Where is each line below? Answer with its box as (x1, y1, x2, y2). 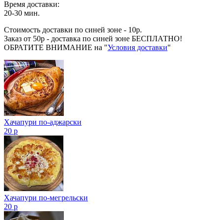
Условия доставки (108, 43, 167, 52)
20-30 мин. (4, 8, 40, 17)
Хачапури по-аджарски (4, 117, 82, 126)
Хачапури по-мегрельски (4, 193, 88, 202)
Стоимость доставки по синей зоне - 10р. (4, 25, 142, 34)
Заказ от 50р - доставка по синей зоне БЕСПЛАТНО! (4, 34, 182, 43)
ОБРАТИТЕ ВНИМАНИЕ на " (4, 43, 108, 52)
